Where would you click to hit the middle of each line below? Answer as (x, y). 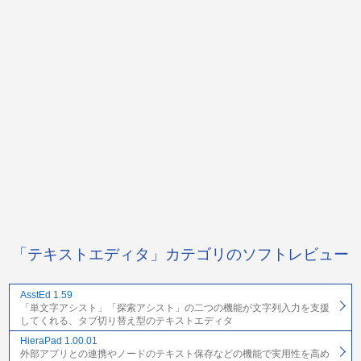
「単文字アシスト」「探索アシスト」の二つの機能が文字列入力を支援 (174, 307)
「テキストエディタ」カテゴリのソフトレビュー (180, 255)
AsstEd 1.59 (46, 295)
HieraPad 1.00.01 (58, 341)
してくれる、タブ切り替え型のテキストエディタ (126, 320)
